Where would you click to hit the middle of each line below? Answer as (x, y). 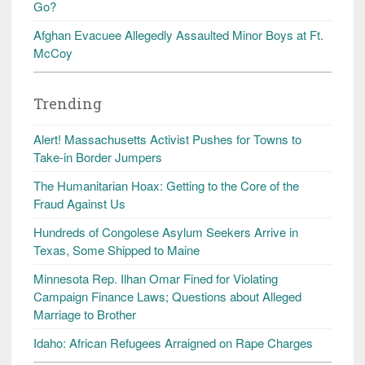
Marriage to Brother (85, 314)
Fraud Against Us (79, 203)
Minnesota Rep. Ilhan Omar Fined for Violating (156, 278)
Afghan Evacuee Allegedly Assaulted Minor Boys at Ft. (178, 34)
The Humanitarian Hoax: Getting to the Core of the (166, 185)
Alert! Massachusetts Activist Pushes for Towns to (167, 139)
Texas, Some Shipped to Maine (117, 249)
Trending (68, 103)
